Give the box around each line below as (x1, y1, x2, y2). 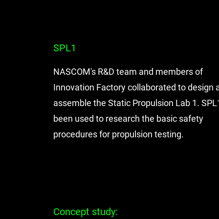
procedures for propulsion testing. (53, 129, 186, 139)
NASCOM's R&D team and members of (53, 66, 203, 77)
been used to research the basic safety (53, 113, 203, 124)
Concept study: (53, 206, 118, 218)
